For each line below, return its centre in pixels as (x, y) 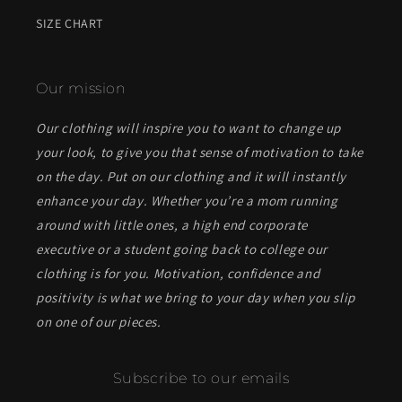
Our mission (81, 88)
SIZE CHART (70, 23)
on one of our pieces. (99, 322)
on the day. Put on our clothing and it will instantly (191, 176)
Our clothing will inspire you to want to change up (189, 128)
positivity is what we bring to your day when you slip (196, 297)
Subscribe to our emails (201, 378)
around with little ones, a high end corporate (172, 225)
